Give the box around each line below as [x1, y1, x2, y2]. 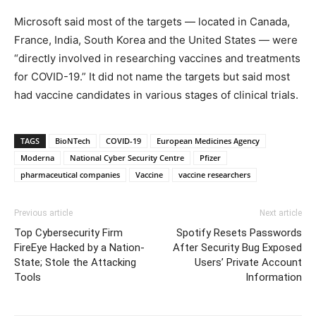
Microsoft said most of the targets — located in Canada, [14, 14, 290, 28]
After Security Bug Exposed [173, 241, 302, 254]
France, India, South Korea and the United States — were [14, 32, 298, 47]
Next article [260, 207, 302, 218]
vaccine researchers [178, 169, 250, 180]
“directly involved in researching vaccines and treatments [14, 51, 300, 65]
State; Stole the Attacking [14, 255, 136, 269]
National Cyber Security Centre [70, 152, 184, 163]
